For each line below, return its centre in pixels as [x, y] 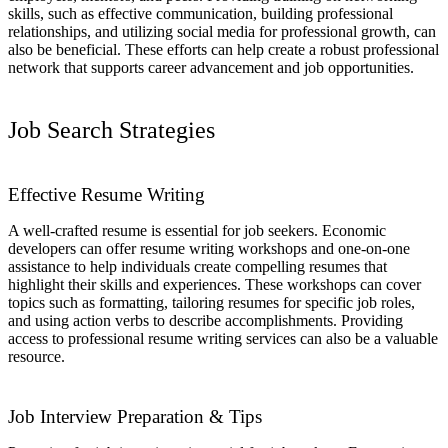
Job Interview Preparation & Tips [135, 417]
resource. [36, 357]
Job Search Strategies [111, 130]
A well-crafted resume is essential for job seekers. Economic [197, 231]
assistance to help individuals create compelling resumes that [197, 267]
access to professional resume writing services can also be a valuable [223, 339]
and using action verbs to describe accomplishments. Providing [205, 321]
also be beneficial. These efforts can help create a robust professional [223, 50]
